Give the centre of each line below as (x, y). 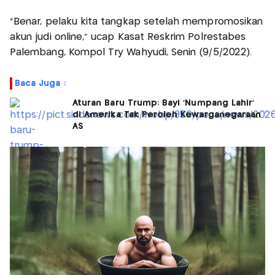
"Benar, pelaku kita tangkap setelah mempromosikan (137, 21)
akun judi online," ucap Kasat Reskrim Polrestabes (128, 37)
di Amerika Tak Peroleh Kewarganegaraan (167, 114)
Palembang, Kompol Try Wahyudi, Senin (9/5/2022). (131, 52)
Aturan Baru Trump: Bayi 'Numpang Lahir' (164, 103)
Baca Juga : (40, 83)
